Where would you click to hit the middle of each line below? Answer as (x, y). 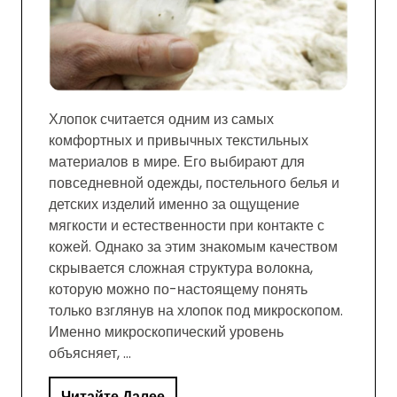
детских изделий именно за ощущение (174, 205)
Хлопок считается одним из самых (161, 120)
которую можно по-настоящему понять (178, 290)
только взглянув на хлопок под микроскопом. (196, 311)
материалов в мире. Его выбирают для (177, 162)
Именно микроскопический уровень (166, 332)
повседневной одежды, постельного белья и (194, 183)
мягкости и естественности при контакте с (187, 226)
